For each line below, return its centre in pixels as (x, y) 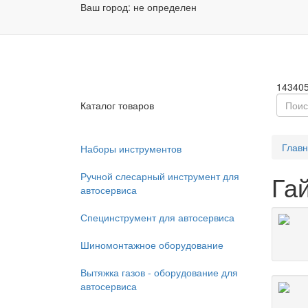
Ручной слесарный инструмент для (160, 176)
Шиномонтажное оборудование (152, 245)
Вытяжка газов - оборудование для (159, 272)
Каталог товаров (117, 105)
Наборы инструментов (131, 148)
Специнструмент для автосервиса (157, 217)
